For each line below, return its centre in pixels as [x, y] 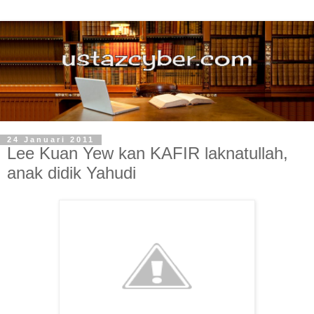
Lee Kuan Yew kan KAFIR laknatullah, [148, 153]
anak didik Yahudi [71, 173]
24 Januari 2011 [51, 140]
